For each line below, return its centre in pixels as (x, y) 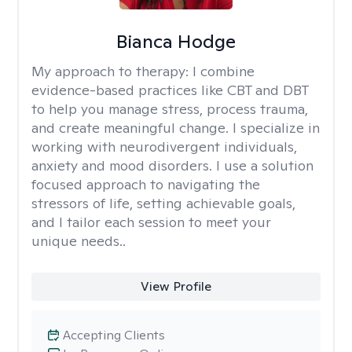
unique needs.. (79, 241)
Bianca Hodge (176, 41)
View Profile (176, 286)
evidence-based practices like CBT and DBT (170, 90)
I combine (224, 71)
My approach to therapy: (112, 71)
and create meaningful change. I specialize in (176, 128)
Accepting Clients (114, 335)
